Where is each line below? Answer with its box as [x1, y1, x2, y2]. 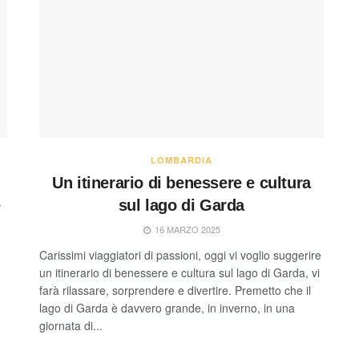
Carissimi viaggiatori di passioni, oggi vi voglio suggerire [39, 246, 321, 263]
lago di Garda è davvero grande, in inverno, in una [39, 299, 295, 316]
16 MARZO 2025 [151, 222, 220, 236]
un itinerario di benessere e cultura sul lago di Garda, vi [39, 264, 320, 280]
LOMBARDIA [151, 153, 212, 166]
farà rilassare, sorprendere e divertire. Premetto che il [39, 281, 311, 298]
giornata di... [39, 317, 103, 333]
